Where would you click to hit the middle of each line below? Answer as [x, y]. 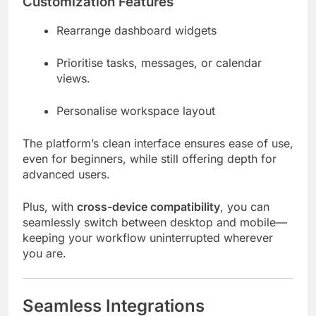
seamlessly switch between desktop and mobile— [155, 223]
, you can [245, 207]
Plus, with [50, 207]
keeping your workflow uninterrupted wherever [148, 238]
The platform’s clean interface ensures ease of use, [158, 144]
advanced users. [66, 175]
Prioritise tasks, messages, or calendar [159, 63]
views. [73, 79]
